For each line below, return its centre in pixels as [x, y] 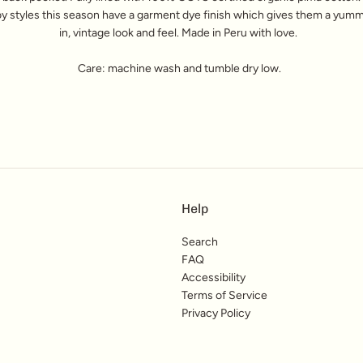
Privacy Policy [216, 313]
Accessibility [214, 277]
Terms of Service [224, 295]
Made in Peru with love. [241, 33]
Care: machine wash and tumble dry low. [179, 69]
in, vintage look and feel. [120, 33]
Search [200, 241]
